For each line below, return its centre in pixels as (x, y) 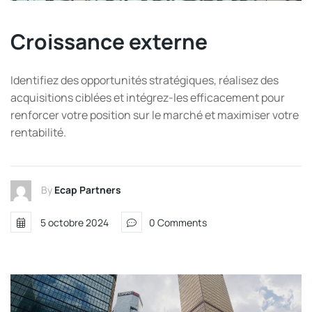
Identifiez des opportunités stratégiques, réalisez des (145, 80)
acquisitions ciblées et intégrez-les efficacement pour (148, 97)
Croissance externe (109, 41)
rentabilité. (38, 132)
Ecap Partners (88, 189)
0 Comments (178, 222)
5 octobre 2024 (75, 222)
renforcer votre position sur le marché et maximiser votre (155, 115)
